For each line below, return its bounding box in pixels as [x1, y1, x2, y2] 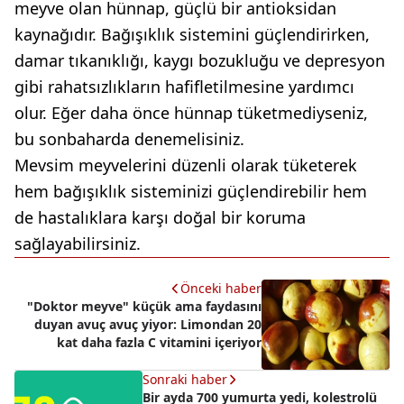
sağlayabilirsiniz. [14, 232, 141, 254]
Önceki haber [180, 279, 262, 297]
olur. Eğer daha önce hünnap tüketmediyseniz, [14, 101, 368, 124]
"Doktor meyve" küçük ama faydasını [27, 297, 262, 315]
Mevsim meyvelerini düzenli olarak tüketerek [14, 153, 357, 176]
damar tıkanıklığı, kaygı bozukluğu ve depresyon [14, 49, 385, 71]
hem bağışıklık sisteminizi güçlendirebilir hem [14, 179, 367, 202]
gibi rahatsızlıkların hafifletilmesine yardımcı [14, 75, 354, 97]
